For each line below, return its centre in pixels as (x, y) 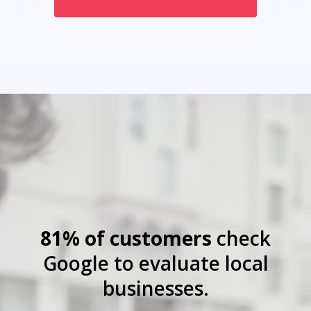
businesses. (155, 288)
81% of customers (126, 238)
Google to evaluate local (155, 263)
